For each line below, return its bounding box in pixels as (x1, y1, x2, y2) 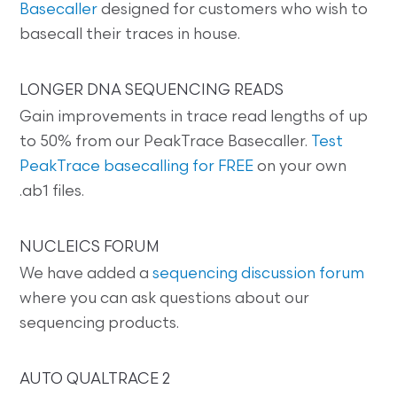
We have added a (19, 267, 153, 283)
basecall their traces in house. (19, 27, 241, 43)
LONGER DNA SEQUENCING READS (19, 83, 284, 99)
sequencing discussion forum (152, 267, 365, 283)
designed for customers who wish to (97, 3, 369, 19)
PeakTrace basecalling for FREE (19, 160, 254, 175)
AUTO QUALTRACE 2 (19, 372, 171, 388)
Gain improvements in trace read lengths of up (19, 110, 369, 126)
